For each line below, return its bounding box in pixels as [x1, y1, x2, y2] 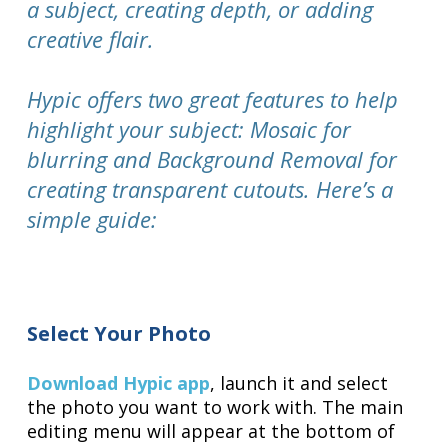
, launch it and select [210, 370, 389, 395]
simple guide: [27, 203, 158, 234]
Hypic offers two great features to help [27, 83, 399, 114]
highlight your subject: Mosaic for [27, 113, 352, 144]
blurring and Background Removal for [27, 143, 398, 174]
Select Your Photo [27, 319, 212, 347]
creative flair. [27, 23, 155, 54]
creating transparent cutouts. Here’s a [27, 173, 394, 204]
